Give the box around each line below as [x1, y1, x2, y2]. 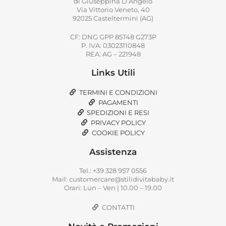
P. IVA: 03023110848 [81, 41, 145, 49]
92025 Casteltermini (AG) [73, 14, 153, 22]
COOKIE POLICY [91, 128, 145, 137]
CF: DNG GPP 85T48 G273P [70, 32, 156, 41]
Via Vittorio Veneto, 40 [76, 5, 150, 14]
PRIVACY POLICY [90, 118, 146, 127]
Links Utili [91, 67, 135, 78]
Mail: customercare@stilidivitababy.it [52, 175, 174, 183]
